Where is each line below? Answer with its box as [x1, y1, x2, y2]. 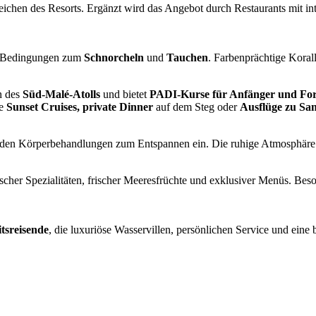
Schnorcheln [84, 51, 144, 64]
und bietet [100, 88, 150, 101]
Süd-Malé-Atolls [23, 88, 100, 101]
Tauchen [166, 51, 208, 64]
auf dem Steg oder [153, 101, 240, 114]
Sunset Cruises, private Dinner [6, 101, 153, 114]
